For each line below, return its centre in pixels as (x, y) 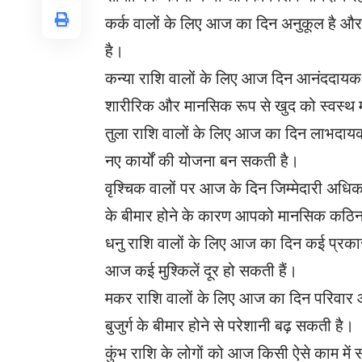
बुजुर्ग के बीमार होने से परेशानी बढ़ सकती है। (229, 326)
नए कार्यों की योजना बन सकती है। (202, 161)
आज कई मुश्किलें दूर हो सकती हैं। (201, 271)
